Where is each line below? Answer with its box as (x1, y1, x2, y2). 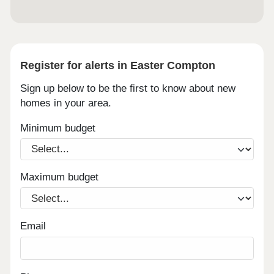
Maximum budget (20, 171, 99, 183)
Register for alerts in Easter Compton (20, 58, 216, 72)
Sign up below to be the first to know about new (20, 83, 236, 95)
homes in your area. (20, 97, 112, 109)
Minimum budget (20, 122, 96, 134)
